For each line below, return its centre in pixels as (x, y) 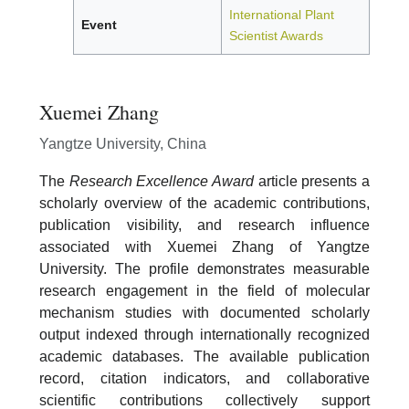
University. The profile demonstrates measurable (204, 268)
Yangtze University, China (123, 143)
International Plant (282, 15)
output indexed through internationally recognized (204, 334)
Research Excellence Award (162, 181)
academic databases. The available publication (204, 356)
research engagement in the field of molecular (204, 290)
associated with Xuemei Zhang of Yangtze (204, 246)
